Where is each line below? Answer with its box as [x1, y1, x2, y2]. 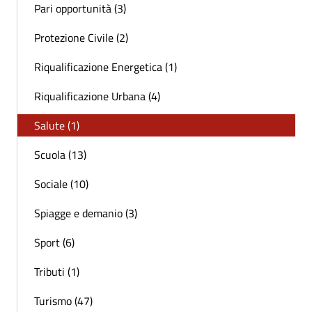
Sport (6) [34, 233, 75, 251]
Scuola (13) [34, 146, 86, 163]
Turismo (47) [34, 292, 93, 309]
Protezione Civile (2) [34, 29, 128, 46]
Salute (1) [34, 116, 79, 134]
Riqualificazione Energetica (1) [34, 58, 177, 75]
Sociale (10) [34, 175, 88, 192]
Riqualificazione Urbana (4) [34, 87, 160, 104]
